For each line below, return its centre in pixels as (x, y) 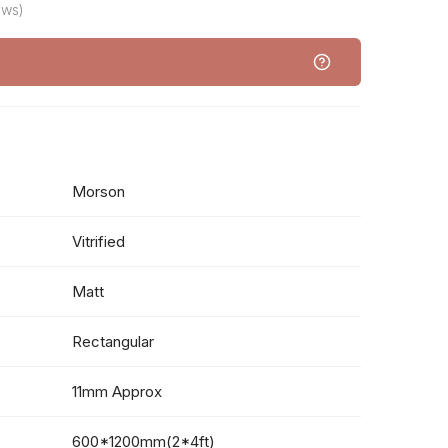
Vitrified (99, 241)
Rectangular (113, 341)
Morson (99, 191)
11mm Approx (117, 391)
